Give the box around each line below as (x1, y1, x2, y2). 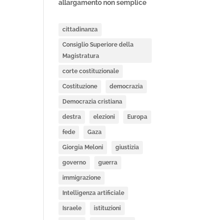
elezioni (93, 113, 115, 120)
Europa (127, 113, 148, 120)
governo (62, 159, 86, 166)
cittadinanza (62, 26, 98, 33)
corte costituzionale (62, 68, 119, 75)
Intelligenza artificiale (62, 190, 125, 196)
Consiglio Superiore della (62, 41, 134, 48)
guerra (98, 159, 118, 166)
